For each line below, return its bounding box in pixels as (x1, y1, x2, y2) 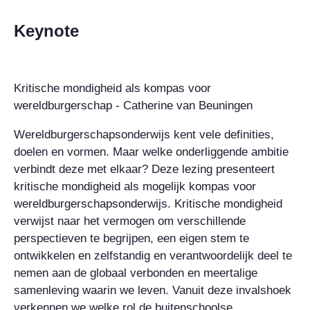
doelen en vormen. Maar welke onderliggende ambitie (14, 145, 289, 158)
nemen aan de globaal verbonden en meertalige (14, 266, 257, 280)
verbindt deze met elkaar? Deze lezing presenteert (14, 162, 275, 176)
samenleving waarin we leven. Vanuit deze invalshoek (14, 283, 291, 297)
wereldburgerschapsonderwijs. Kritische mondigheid (14, 197, 282, 210)
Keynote (14, 21, 79, 40)
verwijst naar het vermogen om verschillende (14, 214, 246, 228)
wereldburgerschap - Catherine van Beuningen (14, 98, 253, 112)
